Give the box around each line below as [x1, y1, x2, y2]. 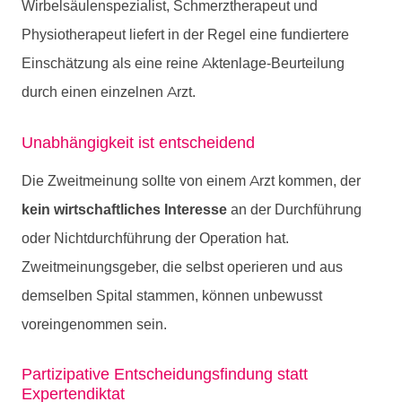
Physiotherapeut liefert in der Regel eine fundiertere [22, 25, 349, 43]
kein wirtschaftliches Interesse [22, 200, 227, 218]
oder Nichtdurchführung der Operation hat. [22, 229, 289, 247]
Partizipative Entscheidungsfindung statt [22, 364, 308, 384]
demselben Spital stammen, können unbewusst [22, 286, 322, 304]
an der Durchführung [227, 200, 362, 218]
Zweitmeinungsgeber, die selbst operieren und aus [22, 258, 343, 275]
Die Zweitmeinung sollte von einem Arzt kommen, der [22, 171, 361, 189]
